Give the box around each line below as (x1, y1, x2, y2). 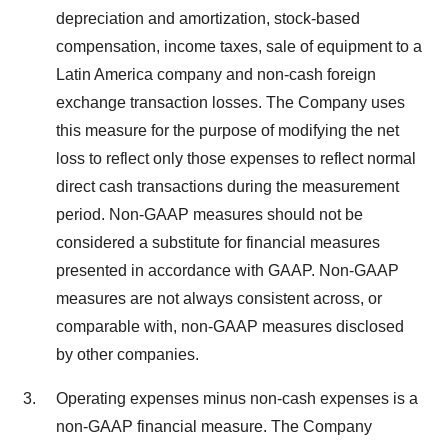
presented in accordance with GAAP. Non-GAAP (56, 261, 399, 279)
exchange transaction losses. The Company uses (56, 93, 405, 111)
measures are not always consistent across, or (56, 289, 382, 307)
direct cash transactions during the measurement (56, 177, 399, 195)
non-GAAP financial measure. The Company (56, 417, 372, 435)
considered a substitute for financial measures (56, 233, 380, 251)
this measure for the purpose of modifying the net (56, 121, 399, 139)
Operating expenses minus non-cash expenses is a (56, 389, 418, 407)
